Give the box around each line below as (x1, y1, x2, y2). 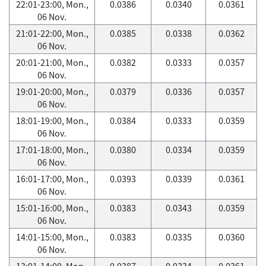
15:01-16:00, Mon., (15, 201, 88, 214)
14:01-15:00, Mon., (15, 230, 88, 243)
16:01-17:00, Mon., (15, 172, 88, 185)
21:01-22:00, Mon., (15, 27, 88, 40)
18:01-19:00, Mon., (15, 114, 88, 127)
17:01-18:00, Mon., (15, 143, 88, 156)
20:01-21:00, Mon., (15, 56, 88, 69)
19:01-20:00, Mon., (15, 85, 88, 98)
